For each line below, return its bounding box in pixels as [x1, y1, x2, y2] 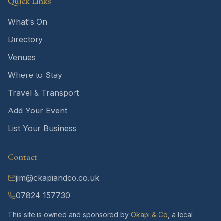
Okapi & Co [131, 210, 168, 219]
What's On [8, 17, 47, 27]
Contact [8, 151, 37, 162]
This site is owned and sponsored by [8, 210, 129, 219]
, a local [168, 210, 193, 219]
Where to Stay [8, 70, 62, 80]
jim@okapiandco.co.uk [16, 173, 99, 183]
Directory [8, 35, 43, 44]
